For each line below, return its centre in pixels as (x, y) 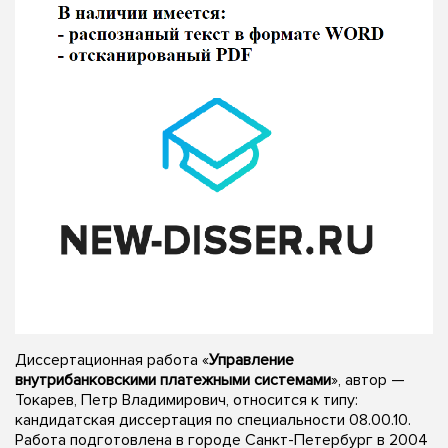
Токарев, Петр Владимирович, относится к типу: (186, 399)
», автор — (368, 379)
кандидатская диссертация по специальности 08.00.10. (213, 419)
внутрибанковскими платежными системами (173, 379)
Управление (251, 359)
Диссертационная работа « (112, 359)
